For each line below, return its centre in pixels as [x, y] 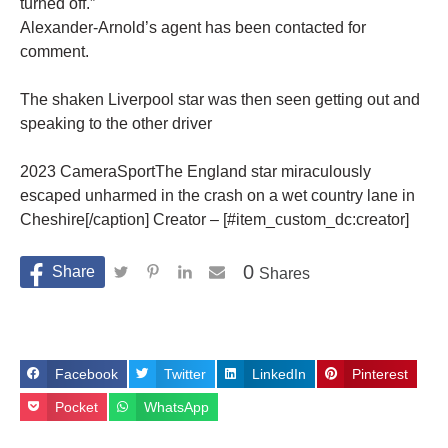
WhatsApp [177, 406]
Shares [284, 274]
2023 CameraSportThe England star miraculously [195, 172]
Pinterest [380, 374]
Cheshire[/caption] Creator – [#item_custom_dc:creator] [214, 220]
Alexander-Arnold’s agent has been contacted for [193, 28]
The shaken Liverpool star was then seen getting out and [220, 100]
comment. [54, 52]
